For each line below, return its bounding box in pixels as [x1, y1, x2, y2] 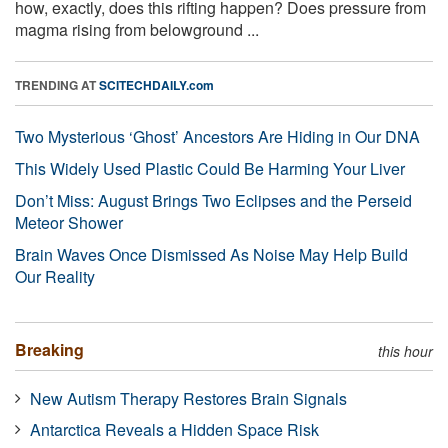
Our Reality [15, 264, 95, 288]
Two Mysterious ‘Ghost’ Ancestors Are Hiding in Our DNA [15, 124, 420, 148]
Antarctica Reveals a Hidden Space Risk [30, 417, 319, 441]
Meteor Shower [15, 210, 123, 234]
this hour [378, 340, 433, 361]
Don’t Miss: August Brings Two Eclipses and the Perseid [15, 188, 412, 212]
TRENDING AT [15, 75, 99, 94]
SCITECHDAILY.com [99, 75, 214, 94]
